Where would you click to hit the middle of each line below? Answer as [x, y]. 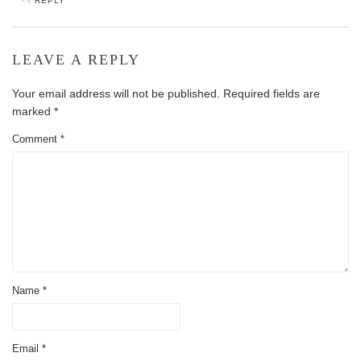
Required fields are [272, 94]
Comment [36, 139]
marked [33, 112]
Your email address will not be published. [116, 94]
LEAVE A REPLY [76, 60]
